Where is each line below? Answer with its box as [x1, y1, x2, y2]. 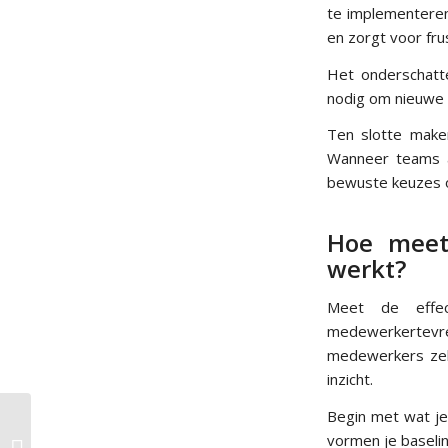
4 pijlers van [35, 417, 108, 435]
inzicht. [327, 369, 373, 389]
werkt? [327, 252, 406, 286]
